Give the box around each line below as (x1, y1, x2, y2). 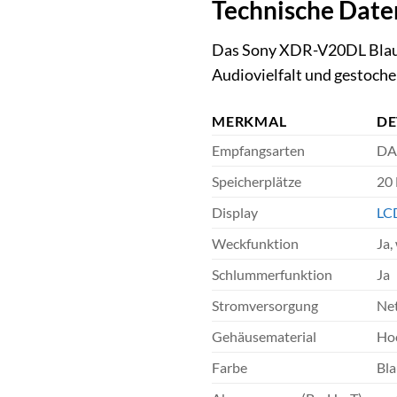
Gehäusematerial (212, 328, 316, 346)
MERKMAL (212, 113, 287, 130)
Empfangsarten (212, 142, 305, 160)
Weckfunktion (212, 235, 299, 253)
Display (212, 204, 258, 222)
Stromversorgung (212, 297, 318, 315)
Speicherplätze (212, 173, 301, 191)
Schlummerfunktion (212, 266, 332, 284)
